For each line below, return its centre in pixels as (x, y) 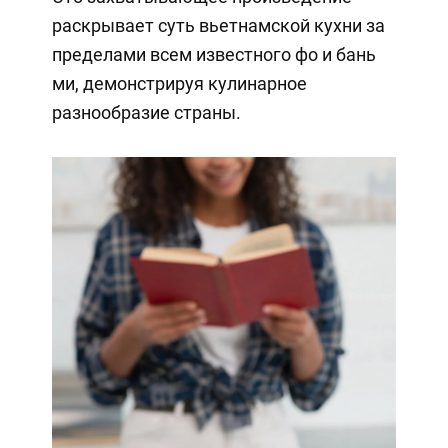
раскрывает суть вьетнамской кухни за (218, 25)
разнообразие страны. (146, 112)
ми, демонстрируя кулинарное (179, 83)
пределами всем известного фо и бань (213, 54)
